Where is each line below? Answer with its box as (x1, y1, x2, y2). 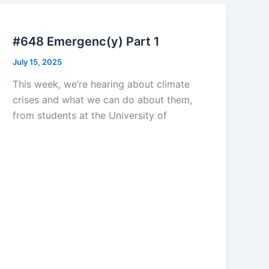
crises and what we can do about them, (13, 94, 193, 106)
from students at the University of (13, 109, 168, 122)
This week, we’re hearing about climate (13, 78, 190, 91)
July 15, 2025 (13, 56, 62, 67)
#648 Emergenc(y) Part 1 (13, 34, 160, 49)
